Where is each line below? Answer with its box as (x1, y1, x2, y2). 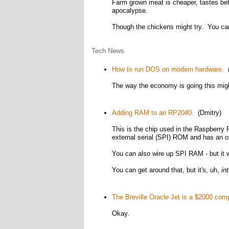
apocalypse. (111, 7, 148, 14)
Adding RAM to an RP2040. (111, 109, 194, 117)
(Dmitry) (193, 109, 221, 117)
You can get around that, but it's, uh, (111, 166, 221, 174)
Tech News (91, 47, 124, 55)
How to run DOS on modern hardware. (111, 65, 224, 73)
